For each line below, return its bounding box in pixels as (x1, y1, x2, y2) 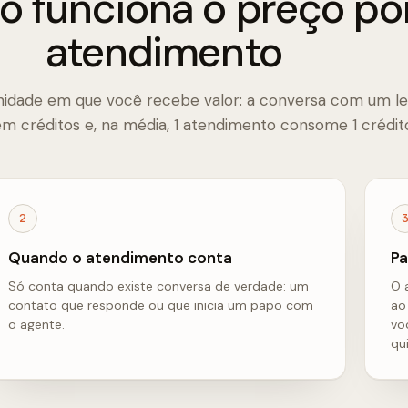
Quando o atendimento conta (8, 247, 232, 268)
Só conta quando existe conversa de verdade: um (8, 277, 309, 294)
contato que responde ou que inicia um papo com (8, 296, 313, 313)
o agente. (8, 315, 65, 332)
